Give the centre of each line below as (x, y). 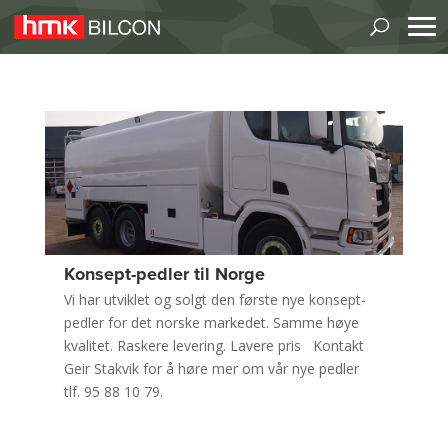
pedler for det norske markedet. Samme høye (211, 322)
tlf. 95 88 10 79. (113, 391)
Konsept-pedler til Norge (164, 274)
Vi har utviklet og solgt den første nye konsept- (214, 299)
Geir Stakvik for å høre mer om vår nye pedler (211, 368)
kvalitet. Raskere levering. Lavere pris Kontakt (213, 345)
